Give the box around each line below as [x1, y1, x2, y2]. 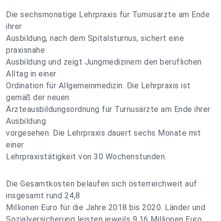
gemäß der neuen [6, 93, 70, 102]
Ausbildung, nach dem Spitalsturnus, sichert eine [6, 34, 184, 43]
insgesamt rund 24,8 [6, 191, 80, 200]
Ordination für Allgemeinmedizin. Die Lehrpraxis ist [6, 81, 191, 90]
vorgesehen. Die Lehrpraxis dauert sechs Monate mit [6, 128, 201, 138]
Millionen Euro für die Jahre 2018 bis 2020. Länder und [6, 203, 205, 212]
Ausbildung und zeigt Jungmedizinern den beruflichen [6, 57, 202, 67]
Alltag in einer [6, 69, 57, 78]
